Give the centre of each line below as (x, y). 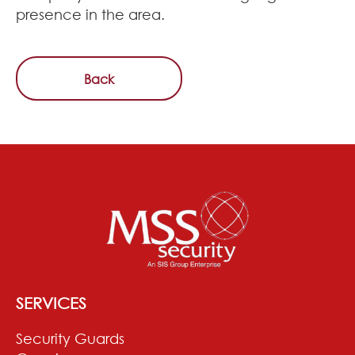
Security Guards (70, 338)
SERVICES (51, 302)
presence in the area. (90, 14)
